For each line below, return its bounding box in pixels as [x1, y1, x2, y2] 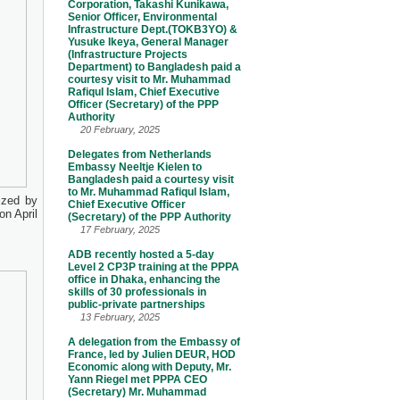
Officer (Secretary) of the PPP [68, 98, 219, 111]
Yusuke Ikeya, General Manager [68, 36, 229, 48]
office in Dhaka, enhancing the [68, 273, 221, 286]
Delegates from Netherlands [68, 148, 212, 161]
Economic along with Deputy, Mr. [68, 361, 231, 373]
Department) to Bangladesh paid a [68, 61, 241, 73]
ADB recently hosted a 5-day [68, 248, 214, 261]
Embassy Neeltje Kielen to [68, 161, 202, 173]
